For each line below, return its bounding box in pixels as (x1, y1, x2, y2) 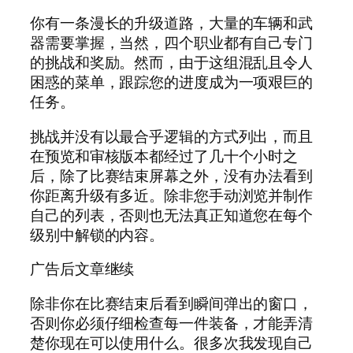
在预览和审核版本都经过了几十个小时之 (30, 145, 299, 166)
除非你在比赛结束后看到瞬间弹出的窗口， (30, 292, 314, 314)
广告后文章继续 (30, 258, 135, 280)
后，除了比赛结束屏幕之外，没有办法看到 (30, 165, 314, 186)
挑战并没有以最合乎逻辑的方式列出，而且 (30, 125, 314, 147)
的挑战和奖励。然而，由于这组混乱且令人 (30, 52, 314, 73)
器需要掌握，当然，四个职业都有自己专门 (30, 32, 314, 54)
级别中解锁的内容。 (30, 224, 165, 245)
